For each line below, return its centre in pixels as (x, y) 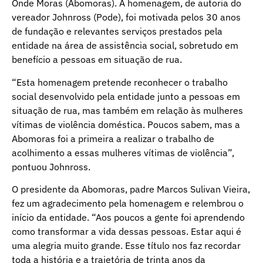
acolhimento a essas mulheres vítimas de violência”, (123, 152)
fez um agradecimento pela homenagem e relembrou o (128, 203)
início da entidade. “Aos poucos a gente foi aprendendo (128, 218)
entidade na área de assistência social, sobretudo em (125, 45)
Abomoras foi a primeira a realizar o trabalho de (113, 138)
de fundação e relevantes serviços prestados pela (117, 31)
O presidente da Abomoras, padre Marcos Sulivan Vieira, (131, 189)
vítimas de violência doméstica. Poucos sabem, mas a (126, 124)
